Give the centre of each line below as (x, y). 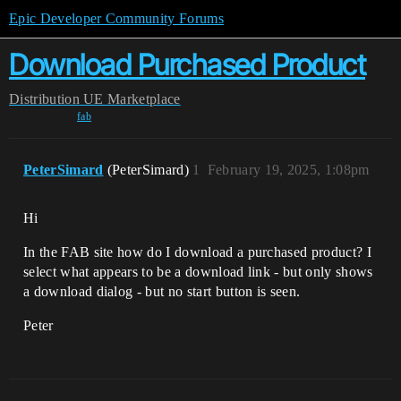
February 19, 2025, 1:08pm (288, 170)
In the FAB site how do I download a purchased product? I (197, 252)
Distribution (44, 99)
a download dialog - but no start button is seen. (162, 291)
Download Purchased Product (187, 65)
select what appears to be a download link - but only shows (198, 272)
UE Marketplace (132, 99)
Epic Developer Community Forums (116, 18)
